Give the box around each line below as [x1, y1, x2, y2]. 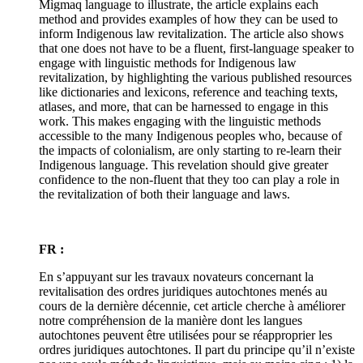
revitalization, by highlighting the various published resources [39, 70, 352, 84]
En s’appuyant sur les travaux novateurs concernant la [39, 270, 314, 284]
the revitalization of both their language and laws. [39, 187, 290, 201]
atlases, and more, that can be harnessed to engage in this [39, 100, 328, 113]
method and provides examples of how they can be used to [39, 12, 338, 26]
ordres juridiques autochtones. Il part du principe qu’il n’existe [39, 343, 355, 357]
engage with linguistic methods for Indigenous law [39, 56, 297, 70]
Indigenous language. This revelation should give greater [39, 158, 328, 172]
